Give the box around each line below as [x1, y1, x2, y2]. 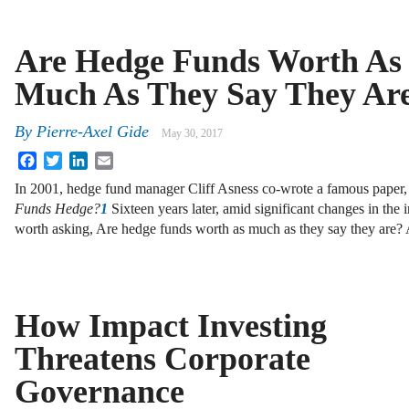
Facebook [37, 151, 93, 167]
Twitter [62, 151, 103, 167]
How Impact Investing [15, 307, 327, 344]
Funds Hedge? [15, 201, 100, 217]
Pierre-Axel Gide [37, 122, 149, 142]
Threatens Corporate [15, 340, 310, 377]
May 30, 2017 [162, 127, 223, 141]
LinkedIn [88, 151, 141, 167]
